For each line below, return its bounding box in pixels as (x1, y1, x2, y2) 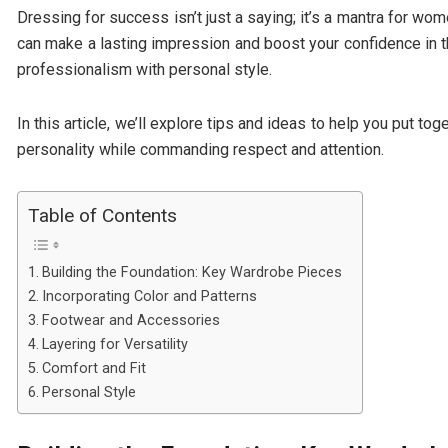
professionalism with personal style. (17, 60, 276, 80)
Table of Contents (28, 204, 177, 228)
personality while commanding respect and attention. (17, 140, 384, 160)
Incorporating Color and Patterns (41, 287, 257, 305)
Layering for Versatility (41, 335, 188, 353)
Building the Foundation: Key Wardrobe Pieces (41, 263, 342, 281)
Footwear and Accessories (41, 311, 220, 329)
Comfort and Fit (41, 359, 146, 377)
